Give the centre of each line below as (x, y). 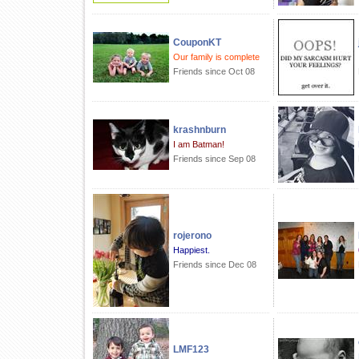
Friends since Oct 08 (214, 71)
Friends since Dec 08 (215, 264)
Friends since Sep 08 (214, 159)
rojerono (192, 236)
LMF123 (191, 349)
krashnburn (200, 130)
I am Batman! (199, 144)
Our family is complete (216, 57)
